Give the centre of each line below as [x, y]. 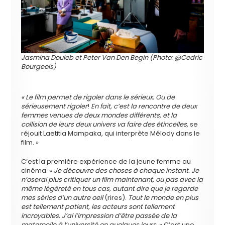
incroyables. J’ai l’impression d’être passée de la [99, 215]
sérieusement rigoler [54, 106]
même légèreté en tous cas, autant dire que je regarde [110, 188]
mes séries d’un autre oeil [62, 197]
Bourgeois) [39, 66]
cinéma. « [38, 170]
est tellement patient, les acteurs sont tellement [98, 206]
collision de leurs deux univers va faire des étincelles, [105, 124]
